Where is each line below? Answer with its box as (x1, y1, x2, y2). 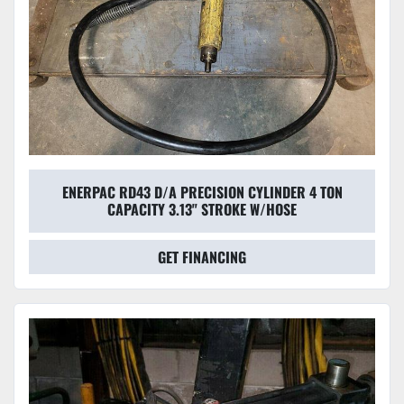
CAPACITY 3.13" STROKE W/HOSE (107, 198, 297, 221)
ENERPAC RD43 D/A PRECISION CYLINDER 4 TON (61, 181, 343, 204)
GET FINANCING (158, 246, 246, 269)
